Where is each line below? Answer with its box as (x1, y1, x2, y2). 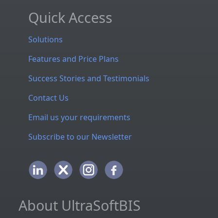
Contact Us (28, 92, 69, 103)
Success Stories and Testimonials (28, 73, 149, 84)
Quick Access (28, 7, 112, 27)
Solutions (28, 34, 63, 45)
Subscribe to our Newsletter (28, 131, 132, 142)
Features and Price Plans (28, 53, 119, 64)
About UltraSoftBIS (18, 195, 141, 215)
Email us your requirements (28, 111, 130, 123)
